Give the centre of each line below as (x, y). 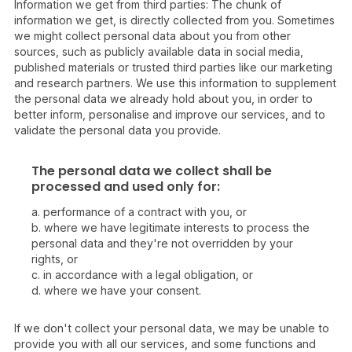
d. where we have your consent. (116, 290)
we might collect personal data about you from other (152, 36)
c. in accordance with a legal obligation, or (142, 275)
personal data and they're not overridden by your (162, 243)
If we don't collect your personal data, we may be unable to (172, 328)
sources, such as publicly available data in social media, (159, 51)
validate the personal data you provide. (117, 130)
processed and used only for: (126, 187)
